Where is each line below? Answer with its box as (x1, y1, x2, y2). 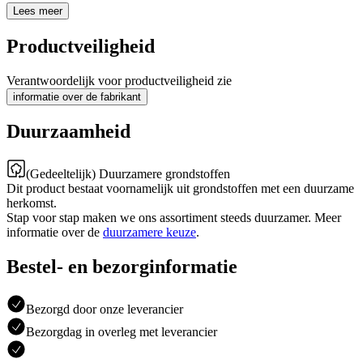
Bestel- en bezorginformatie (6, 256, 237, 278)
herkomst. (6, 196, 57, 211)
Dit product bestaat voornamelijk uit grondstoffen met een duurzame (6, 181, 354, 196)
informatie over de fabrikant (13, 90, 141, 103)
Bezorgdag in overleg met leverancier (26, 325, 217, 340)
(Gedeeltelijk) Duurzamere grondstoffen (26, 167, 230, 181)
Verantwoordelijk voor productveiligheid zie (6, 73, 232, 88)
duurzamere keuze (103, 225, 196, 240)
